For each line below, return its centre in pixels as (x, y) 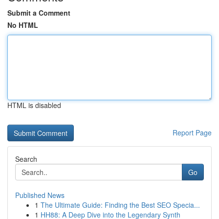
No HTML (23, 25)
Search (26, 159)
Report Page (192, 132)
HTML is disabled (34, 105)
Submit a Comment (39, 13)
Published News (40, 195)
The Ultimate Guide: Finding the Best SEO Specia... (120, 205)
